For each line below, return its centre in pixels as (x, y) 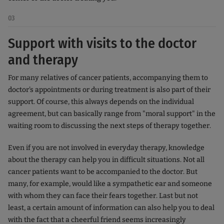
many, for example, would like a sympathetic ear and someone (110, 184)
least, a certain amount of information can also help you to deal (111, 208)
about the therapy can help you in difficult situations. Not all (106, 160)
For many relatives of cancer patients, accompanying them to (108, 78)
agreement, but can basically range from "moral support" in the (112, 114)
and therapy (43, 60)
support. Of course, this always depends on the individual (101, 102)
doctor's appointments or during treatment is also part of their (109, 90)
